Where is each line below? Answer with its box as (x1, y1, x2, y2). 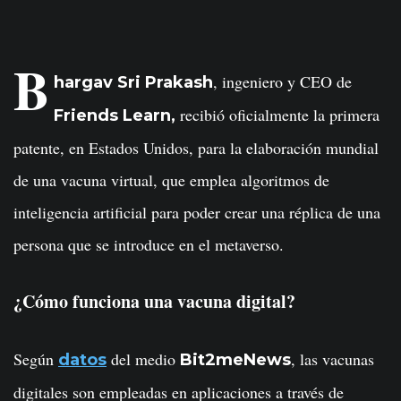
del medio (107, 348, 180, 370)
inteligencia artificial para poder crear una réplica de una (13, 201, 380, 223)
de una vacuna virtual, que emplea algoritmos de (13, 169, 329, 191)
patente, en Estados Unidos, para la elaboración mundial (13, 137, 379, 158)
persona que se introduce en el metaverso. (13, 234, 284, 255)
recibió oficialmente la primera (175, 104, 380, 125)
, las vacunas (291, 348, 374, 370)
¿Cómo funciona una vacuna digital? (13, 288, 295, 314)
